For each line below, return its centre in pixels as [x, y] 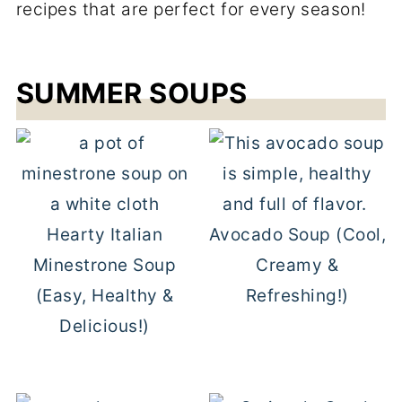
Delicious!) [105, 326]
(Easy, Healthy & [105, 296]
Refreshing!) [297, 296]
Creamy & [297, 265]
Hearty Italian [105, 235]
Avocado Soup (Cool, [297, 235]
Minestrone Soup [105, 265]
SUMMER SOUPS [131, 93]
